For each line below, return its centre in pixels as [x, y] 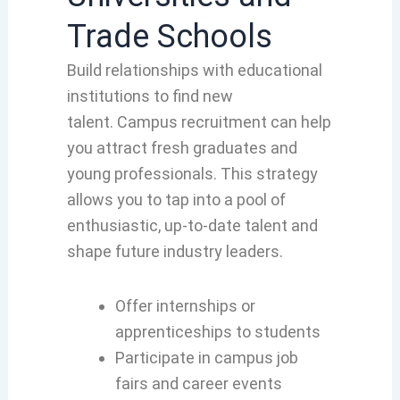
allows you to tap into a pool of [176, 200]
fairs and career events [198, 383]
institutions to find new [150, 96]
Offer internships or [185, 305]
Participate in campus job [206, 357]
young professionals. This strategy [192, 174]
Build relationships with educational [194, 71]
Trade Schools [169, 37]
